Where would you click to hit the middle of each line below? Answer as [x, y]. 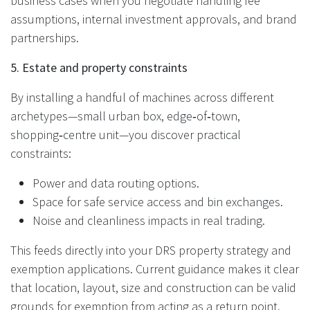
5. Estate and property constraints [99, 67]
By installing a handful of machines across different [142, 97]
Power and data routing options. [116, 183]
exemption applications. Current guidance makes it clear [155, 268]
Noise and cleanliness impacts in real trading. [149, 220]
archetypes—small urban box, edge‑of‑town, [125, 116]
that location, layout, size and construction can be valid [153, 287]
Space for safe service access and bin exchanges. [158, 201]
